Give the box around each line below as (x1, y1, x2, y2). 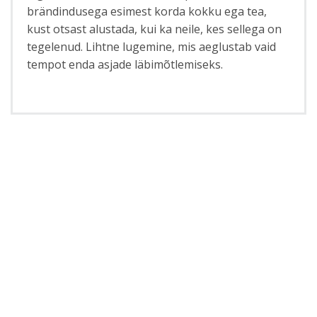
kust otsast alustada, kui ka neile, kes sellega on (27, 21, 282, 37)
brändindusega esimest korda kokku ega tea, (27, 3, 267, 19)
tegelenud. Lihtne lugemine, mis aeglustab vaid (27, 38, 277, 54)
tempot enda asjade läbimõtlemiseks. (27, 56, 224, 72)
